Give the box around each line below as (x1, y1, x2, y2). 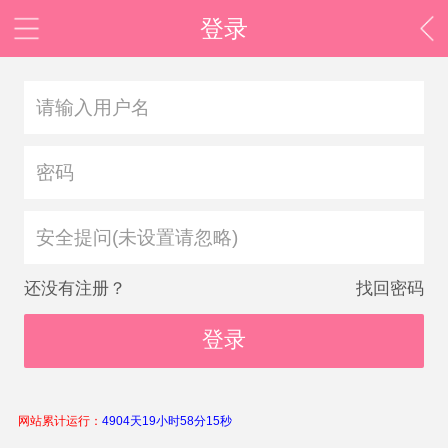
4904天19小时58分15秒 (102, 413, 232, 428)
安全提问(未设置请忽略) (35, 227, 238, 249)
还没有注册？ (23, 279, 126, 299)
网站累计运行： (18, 413, 102, 428)
